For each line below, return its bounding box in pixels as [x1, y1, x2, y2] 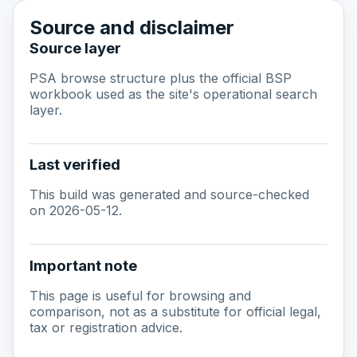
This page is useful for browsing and [29, 287, 251, 304]
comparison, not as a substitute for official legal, [29, 303, 321, 320]
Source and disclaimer [29, 15, 234, 39]
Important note [29, 256, 137, 275]
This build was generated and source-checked [29, 186, 309, 203]
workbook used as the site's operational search [29, 85, 317, 102]
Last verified [29, 155, 120, 175]
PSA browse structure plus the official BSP [29, 69, 292, 86]
